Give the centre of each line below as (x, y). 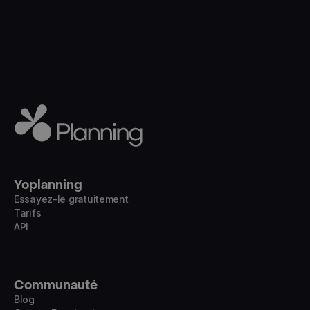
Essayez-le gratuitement (71, 199)
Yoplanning (48, 185)
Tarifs (28, 213)
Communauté (56, 286)
